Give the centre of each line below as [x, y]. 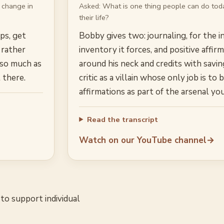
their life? [94, 18]
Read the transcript [122, 119]
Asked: [91, 6]
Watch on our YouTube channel [143, 140]
